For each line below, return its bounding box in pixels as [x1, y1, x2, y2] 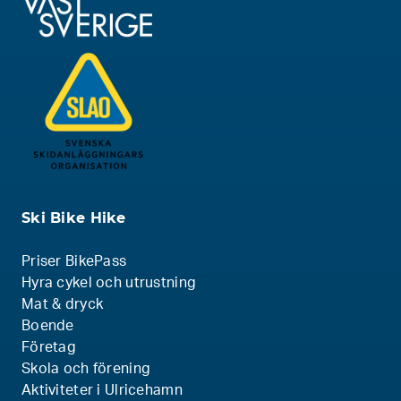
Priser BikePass [21, 254, 127, 269]
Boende [21, 319, 74, 334]
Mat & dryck [21, 297, 104, 312]
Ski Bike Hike [21, 209, 126, 227]
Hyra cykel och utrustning [21, 276, 197, 291]
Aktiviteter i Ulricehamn [21, 383, 183, 398]
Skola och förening [21, 362, 151, 377]
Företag [21, 340, 77, 355]
